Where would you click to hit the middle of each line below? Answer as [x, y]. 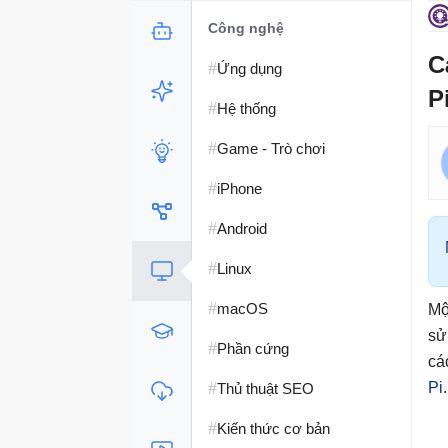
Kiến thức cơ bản [273, 428]
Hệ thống [246, 108]
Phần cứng [253, 348]
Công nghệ [246, 28]
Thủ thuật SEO [265, 388]
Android [242, 228]
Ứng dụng [249, 68]
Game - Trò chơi [271, 148]
